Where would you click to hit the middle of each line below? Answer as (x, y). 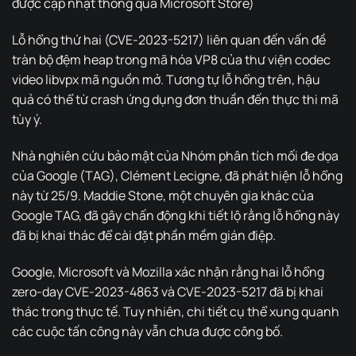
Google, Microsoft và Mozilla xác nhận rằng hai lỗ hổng (168, 271)
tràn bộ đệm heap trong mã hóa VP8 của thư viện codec (171, 59)
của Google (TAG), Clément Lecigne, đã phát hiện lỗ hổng (177, 175)
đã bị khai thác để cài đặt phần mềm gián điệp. (144, 235)
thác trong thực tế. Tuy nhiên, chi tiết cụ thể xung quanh (176, 311)
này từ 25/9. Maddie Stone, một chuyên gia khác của (163, 195)
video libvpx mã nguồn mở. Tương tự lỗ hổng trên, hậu (166, 79)
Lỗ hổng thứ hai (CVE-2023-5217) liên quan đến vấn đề (169, 39)
